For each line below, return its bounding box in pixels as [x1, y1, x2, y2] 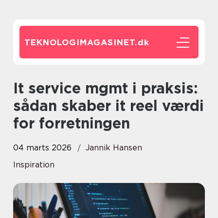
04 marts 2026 [13, 143, 72, 152]
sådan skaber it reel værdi [13, 97, 204, 114]
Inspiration [13, 160, 54, 169]
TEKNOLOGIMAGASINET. [24, 37, 138, 47]
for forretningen [13, 114, 130, 132]
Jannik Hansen [86, 143, 142, 152]
